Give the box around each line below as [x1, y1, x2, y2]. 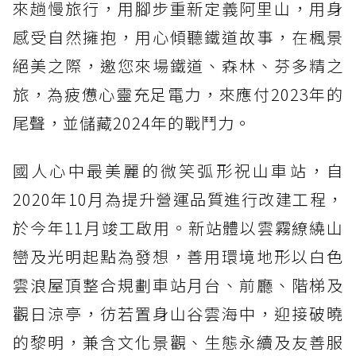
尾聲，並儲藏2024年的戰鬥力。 [13, 110, 251, 134]
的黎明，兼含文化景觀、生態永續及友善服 [13, 330, 343, 354]
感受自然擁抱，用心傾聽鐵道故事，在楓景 [13, 25, 343, 48]
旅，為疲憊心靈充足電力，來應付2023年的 [13, 82, 343, 106]
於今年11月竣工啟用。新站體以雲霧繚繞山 [13, 215, 343, 239]
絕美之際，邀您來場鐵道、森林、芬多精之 [13, 53, 343, 77]
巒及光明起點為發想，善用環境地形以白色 [13, 244, 343, 268]
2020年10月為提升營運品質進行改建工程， [13, 187, 343, 211]
